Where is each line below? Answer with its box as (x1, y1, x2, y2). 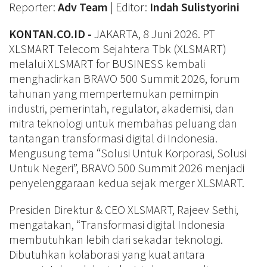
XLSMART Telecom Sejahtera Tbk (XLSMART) (9, 41, 226, 56)
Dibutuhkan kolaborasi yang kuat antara (9, 246, 205, 262)
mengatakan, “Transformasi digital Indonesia (9, 216, 225, 232)
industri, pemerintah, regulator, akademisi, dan (9, 100, 234, 116)
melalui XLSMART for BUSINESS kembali (9, 55, 205, 71)
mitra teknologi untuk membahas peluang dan (9, 115, 237, 131)
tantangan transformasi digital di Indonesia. (9, 130, 218, 145)
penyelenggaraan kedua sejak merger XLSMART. (9, 175, 244, 190)
